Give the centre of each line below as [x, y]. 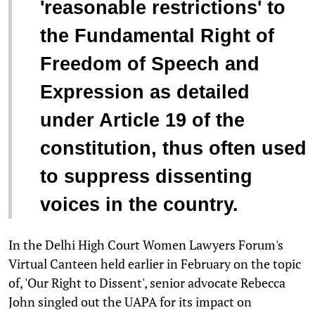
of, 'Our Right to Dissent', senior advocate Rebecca [147, 283]
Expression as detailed [145, 92]
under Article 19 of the [142, 121]
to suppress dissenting [146, 177]
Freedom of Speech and [150, 64]
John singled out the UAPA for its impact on [130, 302]
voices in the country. [142, 205]
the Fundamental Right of [157, 36]
